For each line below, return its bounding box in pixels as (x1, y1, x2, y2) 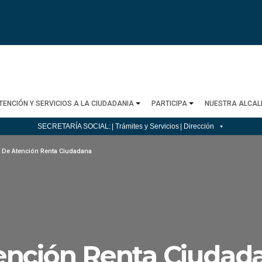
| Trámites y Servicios (112, 122, 179, 130)
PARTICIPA (151, 99, 187, 108)
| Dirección (180, 122, 214, 130)
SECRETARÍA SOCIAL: (37, 122, 111, 130)
